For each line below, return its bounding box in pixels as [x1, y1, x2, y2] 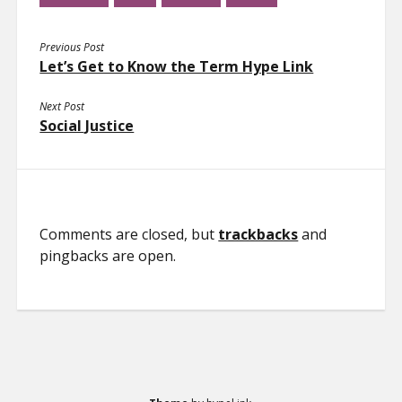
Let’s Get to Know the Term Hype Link [39, 57, 314, 76]
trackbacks [218, 224, 299, 244]
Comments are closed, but [39, 224, 219, 244]
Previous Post [39, 39, 105, 55]
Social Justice [39, 116, 135, 135]
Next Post [39, 99, 85, 114]
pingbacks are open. [39, 246, 177, 266]
